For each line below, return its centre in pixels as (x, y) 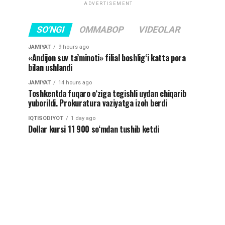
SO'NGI (50, 30)
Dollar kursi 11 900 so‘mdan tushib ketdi (94, 129)
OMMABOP (101, 30)
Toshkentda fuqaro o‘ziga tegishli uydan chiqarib (107, 94)
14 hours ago (75, 83)
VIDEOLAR (159, 30)
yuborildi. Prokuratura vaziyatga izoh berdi (98, 103)
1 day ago (83, 119)
